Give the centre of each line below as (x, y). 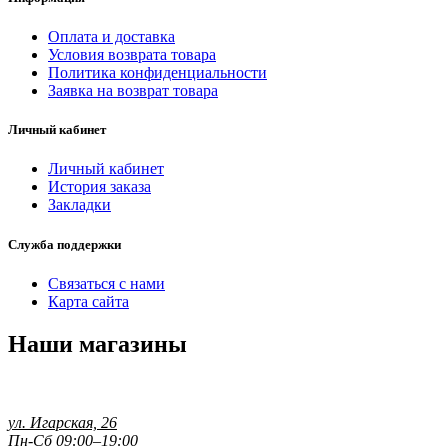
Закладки (79, 205)
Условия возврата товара (132, 55)
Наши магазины (97, 343)
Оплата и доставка (111, 37)
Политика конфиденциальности (157, 73)
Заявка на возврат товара (133, 91)
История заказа (99, 187)
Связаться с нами (106, 283)
